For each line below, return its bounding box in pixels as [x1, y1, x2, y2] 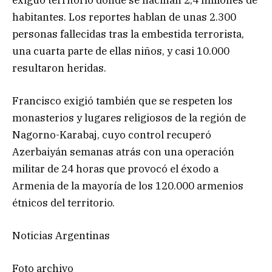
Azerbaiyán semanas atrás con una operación [12, 144, 234, 158]
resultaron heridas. [12, 61, 106, 75]
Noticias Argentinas [12, 228, 110, 242]
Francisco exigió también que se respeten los [12, 93, 233, 107]
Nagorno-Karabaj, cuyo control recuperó [12, 127, 211, 141]
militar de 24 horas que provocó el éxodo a [12, 161, 219, 175]
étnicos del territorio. [12, 195, 115, 209]
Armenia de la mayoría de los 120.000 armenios [12, 178, 243, 192]
